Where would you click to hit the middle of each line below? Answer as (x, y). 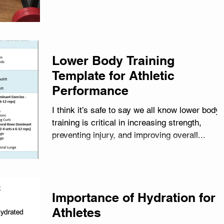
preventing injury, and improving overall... (129, 135)
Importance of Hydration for (134, 197)
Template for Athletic (113, 75)
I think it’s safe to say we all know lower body (136, 110)
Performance (90, 90)
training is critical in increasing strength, (127, 122)
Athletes (76, 212)
